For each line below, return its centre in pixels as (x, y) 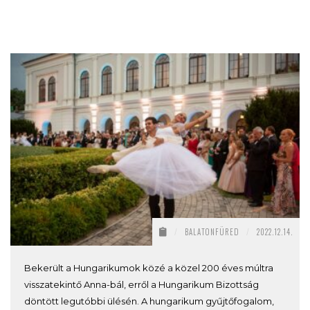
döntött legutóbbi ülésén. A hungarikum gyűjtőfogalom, (149, 301)
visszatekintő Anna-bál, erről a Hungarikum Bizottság (142, 284)
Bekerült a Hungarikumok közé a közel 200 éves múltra (149, 267)
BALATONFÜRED (212, 231)
